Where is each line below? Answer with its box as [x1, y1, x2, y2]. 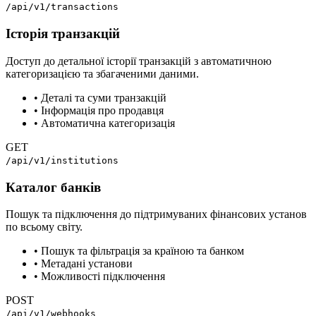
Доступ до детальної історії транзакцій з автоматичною [6, 54, 272, 67]
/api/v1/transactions [6, 1, 119, 13]
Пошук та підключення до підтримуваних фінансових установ [6, 208, 307, 221]
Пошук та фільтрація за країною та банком [41, 245, 244, 257]
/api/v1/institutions [6, 154, 119, 166]
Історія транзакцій [6, 26, 120, 42]
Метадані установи [41, 257, 133, 270]
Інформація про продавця [41, 104, 164, 116]
